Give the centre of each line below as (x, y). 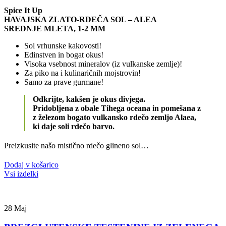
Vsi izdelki (21, 174)
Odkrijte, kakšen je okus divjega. (89, 99)
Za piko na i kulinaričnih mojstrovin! (82, 73)
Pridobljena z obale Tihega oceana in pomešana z (117, 108)
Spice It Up (23, 10)
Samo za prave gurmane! (64, 82)
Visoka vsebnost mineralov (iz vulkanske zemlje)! (103, 64)
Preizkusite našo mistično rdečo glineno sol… (76, 145)
